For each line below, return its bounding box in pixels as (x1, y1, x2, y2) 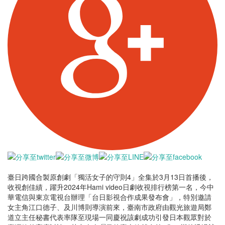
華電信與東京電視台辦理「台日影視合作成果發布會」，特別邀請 (8, 191, 211, 202)
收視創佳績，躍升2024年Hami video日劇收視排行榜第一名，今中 (8, 181, 214, 192)
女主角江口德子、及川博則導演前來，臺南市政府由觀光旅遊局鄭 (8, 201, 211, 212)
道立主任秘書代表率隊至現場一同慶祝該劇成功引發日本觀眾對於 (8, 211, 211, 222)
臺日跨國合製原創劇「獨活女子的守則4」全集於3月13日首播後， (8, 171, 213, 182)
